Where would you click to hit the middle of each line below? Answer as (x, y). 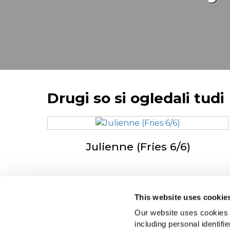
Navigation (64, 202)
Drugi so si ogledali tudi (136, 98)
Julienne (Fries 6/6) (138, 147)
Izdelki (50, 217)
